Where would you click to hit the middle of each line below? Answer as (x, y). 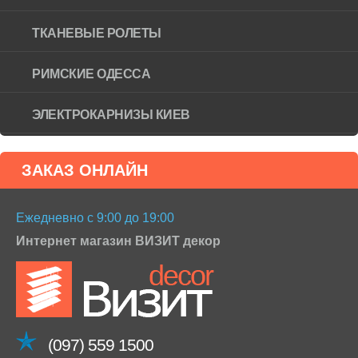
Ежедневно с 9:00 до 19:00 (95, 217)
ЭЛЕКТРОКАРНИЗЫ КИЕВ (111, 114)
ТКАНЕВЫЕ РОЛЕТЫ (97, 33)
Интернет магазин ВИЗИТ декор (118, 241)
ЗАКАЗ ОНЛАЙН (84, 170)
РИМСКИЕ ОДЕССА (91, 74)
